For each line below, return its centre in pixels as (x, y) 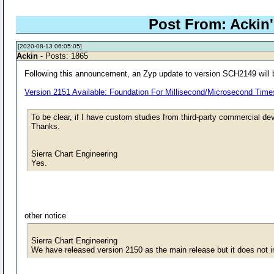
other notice (46, 215)
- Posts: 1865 (63, 56)
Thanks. (46, 126)
